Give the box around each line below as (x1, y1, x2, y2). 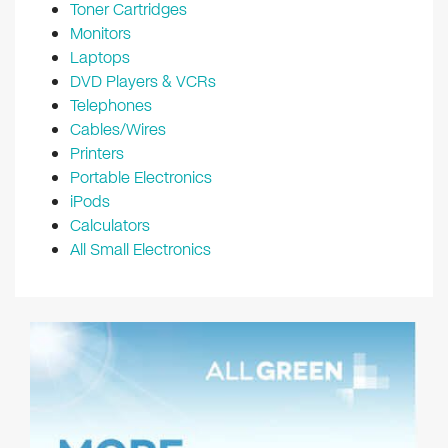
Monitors (70, 22, 131, 46)
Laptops (70, 46, 130, 70)
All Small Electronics (70, 238, 211, 262)
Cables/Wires (70, 118, 166, 142)
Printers (70, 142, 124, 166)
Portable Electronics (70, 166, 212, 190)
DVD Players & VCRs (70, 70, 216, 94)
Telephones (70, 94, 152, 118)
